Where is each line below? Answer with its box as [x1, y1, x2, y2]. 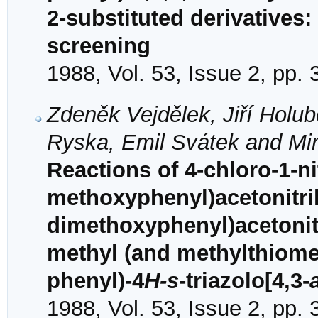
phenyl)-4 [47, 268, 144, 294]
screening [47, 33, 150, 58]
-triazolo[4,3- [179, 268, 309, 294]
